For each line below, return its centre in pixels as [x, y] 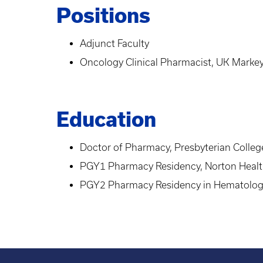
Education [106, 120]
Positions [103, 16]
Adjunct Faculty [114, 44]
